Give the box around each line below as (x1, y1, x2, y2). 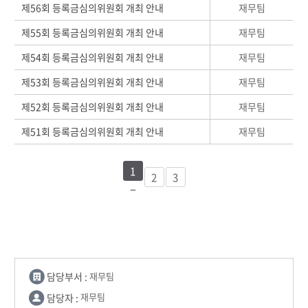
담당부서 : (47, 269, 88, 284)
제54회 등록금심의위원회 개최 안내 (21, 50, 168, 65)
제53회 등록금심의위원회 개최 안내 (21, 75, 168, 89)
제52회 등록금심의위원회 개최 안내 (21, 100, 168, 114)
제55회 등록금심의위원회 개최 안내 (21, 25, 168, 40)
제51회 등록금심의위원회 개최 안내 (21, 124, 168, 139)
